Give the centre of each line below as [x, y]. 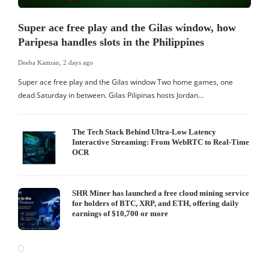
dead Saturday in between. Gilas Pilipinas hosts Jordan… [111, 95]
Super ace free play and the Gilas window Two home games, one [125, 82]
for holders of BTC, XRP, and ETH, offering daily [156, 204]
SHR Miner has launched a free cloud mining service [161, 193]
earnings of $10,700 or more [120, 214]
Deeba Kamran [39, 63]
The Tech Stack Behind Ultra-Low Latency [144, 132]
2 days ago [78, 63]
